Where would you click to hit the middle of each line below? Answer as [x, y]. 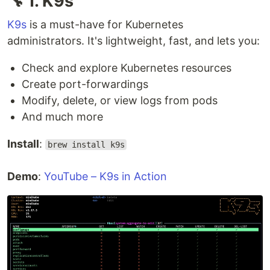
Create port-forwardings [85, 84]
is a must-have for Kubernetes [105, 24]
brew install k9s [86, 145]
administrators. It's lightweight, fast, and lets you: [133, 41]
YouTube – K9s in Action [105, 176]
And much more [62, 117]
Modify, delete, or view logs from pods [120, 100]
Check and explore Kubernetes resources [127, 68]
